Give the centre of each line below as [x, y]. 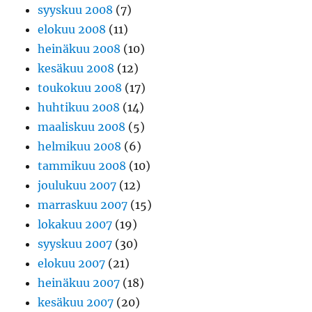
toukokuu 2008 [80, 88]
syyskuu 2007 [75, 244]
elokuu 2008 [72, 30]
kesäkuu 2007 [76, 303]
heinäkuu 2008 [79, 49]
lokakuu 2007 [75, 225]
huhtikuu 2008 [79, 108]
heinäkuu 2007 [79, 283]
